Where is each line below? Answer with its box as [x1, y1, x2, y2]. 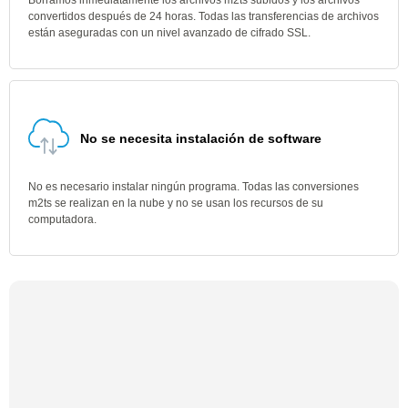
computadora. [28, 213, 97, 226]
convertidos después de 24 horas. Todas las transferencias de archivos [28, 10, 379, 23]
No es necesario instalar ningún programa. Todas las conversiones [28, 180, 359, 193]
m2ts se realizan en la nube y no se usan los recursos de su [28, 197, 323, 209]
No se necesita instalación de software [80, 131, 321, 146]
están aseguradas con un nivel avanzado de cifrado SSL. [28, 26, 311, 39]
